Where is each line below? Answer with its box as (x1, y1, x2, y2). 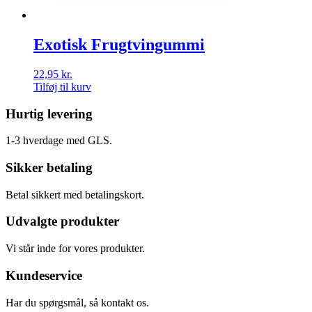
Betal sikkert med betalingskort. (6, 188, 144, 201)
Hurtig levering (6, 106, 93, 121)
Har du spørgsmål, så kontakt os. (6, 296, 149, 309)
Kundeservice (6, 267, 82, 283)
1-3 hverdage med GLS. (6, 134, 112, 147)
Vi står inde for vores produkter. (6, 242, 145, 255)
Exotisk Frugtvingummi (33, 35, 205, 54)
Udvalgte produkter (6, 214, 119, 229)
